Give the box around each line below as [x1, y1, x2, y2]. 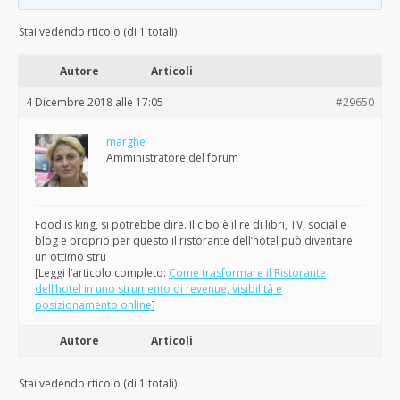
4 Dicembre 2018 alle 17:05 [26, 95, 163, 110]
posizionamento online [35, 297, 152, 312]
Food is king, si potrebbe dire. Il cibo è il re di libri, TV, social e [35, 217, 346, 232]
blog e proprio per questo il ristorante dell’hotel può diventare [35, 233, 353, 248]
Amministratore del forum [106, 150, 238, 165]
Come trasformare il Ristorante [169, 265, 326, 280]
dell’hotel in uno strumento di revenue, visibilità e [35, 281, 282, 296]
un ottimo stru [35, 249, 106, 264]
